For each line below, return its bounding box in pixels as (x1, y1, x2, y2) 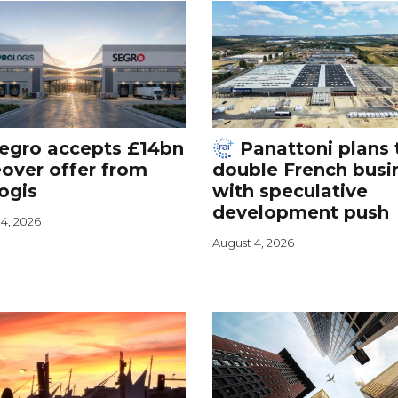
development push (211, 201, 389, 223)
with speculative (211, 179, 368, 202)
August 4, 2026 (211, 235, 294, 250)
